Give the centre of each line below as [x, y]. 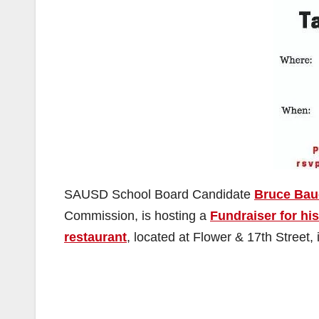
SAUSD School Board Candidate [159, 194]
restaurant [95, 237]
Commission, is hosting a [137, 216]
